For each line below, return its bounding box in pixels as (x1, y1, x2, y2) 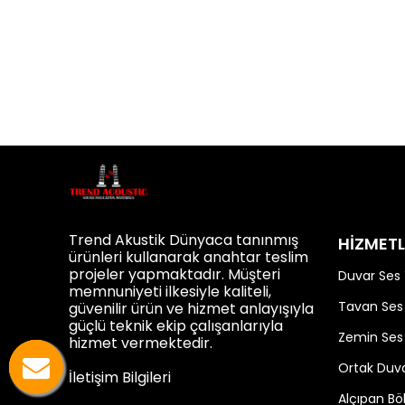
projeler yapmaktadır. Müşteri (69, 264, 280, 285)
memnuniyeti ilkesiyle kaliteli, (69, 281, 271, 302)
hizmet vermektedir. (69, 333, 212, 353)
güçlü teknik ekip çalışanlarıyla (69, 316, 283, 336)
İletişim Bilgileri (69, 367, 171, 388)
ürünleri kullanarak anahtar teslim (69, 247, 308, 268)
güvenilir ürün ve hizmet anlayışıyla (69, 298, 314, 319)
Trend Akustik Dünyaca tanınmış (69, 230, 298, 250)
